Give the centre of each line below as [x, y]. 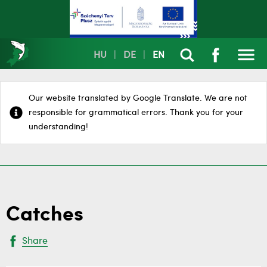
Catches [45, 215]
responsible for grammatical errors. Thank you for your [136, 113]
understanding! [58, 127]
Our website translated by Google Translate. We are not [138, 98]
